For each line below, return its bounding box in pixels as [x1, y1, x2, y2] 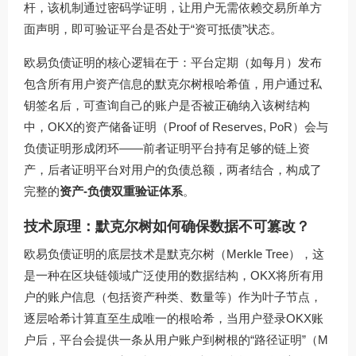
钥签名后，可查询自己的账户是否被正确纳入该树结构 [24, 98, 310, 112]
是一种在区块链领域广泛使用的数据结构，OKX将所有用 [24, 268, 323, 282]
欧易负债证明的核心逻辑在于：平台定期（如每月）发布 [24, 55, 322, 69]
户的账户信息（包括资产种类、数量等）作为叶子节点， [24, 289, 322, 304]
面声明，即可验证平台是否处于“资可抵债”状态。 [24, 21, 282, 36]
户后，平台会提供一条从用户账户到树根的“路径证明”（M [24, 332, 328, 346]
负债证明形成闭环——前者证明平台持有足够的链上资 [24, 141, 310, 155]
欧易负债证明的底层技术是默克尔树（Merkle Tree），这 [24, 246, 324, 261]
